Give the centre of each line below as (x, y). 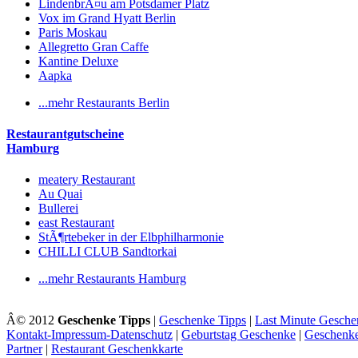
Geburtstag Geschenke (239, 335)
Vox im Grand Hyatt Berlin (107, 18)
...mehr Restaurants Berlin (104, 102)
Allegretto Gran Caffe (93, 46)
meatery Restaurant (87, 180)
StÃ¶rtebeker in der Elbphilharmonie (131, 237)
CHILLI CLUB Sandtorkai (107, 252)
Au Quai (60, 194)
